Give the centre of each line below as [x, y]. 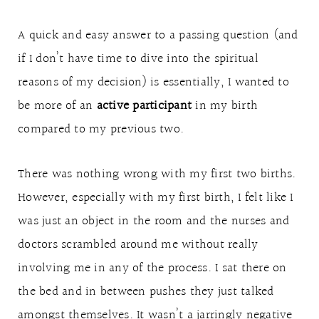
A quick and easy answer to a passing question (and [158, 35]
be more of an [57, 106]
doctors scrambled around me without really [138, 245]
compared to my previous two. [101, 129]
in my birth [225, 106]
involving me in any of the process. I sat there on [152, 268]
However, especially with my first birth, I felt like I [156, 198]
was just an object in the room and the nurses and [154, 221]
